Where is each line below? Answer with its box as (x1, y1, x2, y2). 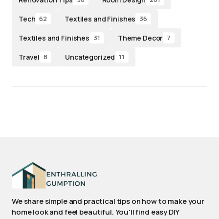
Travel (19, 52, 40, 62)
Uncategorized (65, 52, 115, 62)
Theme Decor (117, 33, 163, 43)
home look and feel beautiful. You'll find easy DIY (12, 207, 179, 217)
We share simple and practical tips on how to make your (12, 196, 204, 206)
